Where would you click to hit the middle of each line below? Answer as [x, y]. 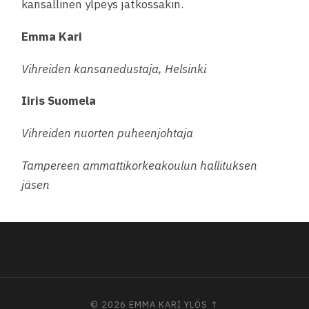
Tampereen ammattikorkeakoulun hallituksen [140, 165]
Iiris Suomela [59, 101]
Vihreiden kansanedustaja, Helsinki [114, 69]
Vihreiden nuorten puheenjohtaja [108, 133]
